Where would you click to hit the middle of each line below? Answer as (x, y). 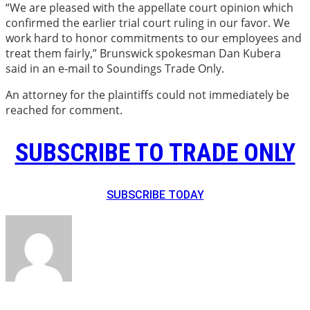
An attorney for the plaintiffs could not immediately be (147, 94)
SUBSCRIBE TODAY (155, 194)
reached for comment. (64, 110)
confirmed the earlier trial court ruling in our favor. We (148, 22)
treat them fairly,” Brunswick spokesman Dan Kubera (143, 53)
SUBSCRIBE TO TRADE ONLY (155, 153)
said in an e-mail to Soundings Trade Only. (115, 68)
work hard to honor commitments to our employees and (154, 38)
